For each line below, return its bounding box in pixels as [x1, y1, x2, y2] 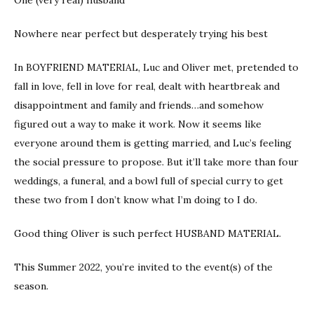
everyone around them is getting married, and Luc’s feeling [14, 136, 292, 149]
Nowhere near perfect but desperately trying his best [14, 27, 268, 40]
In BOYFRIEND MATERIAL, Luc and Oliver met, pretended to [14, 60, 299, 74]
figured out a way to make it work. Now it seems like [14, 117, 261, 130]
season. [14, 279, 48, 292]
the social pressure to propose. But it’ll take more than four [14, 155, 299, 168]
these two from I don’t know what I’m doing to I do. [14, 193, 257, 206]
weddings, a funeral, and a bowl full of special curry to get [14, 174, 283, 187]
